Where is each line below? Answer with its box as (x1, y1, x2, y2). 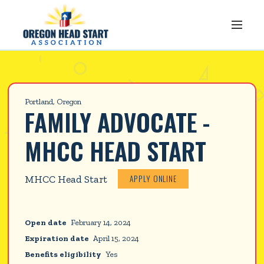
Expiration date (25, 233, 90, 243)
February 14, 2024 (71, 217, 131, 227)
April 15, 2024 (93, 233, 140, 243)
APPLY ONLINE (129, 173, 177, 185)
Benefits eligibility (25, 249, 102, 259)
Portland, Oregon (25, 97, 82, 107)
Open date (25, 217, 67, 227)
